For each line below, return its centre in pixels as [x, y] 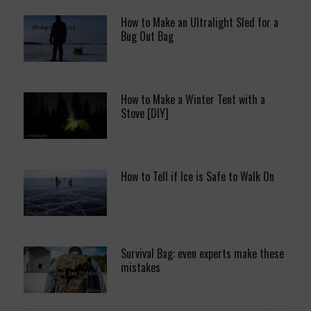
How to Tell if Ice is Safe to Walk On [197, 176]
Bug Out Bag [147, 36]
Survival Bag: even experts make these [202, 253]
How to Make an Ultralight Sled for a [199, 22]
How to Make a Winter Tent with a [193, 99]
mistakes [140, 267]
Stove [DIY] [144, 113]
